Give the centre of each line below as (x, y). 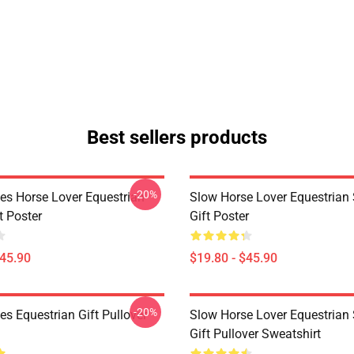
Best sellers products (177, 137)
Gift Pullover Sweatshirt (255, 334)
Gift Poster (219, 216)
